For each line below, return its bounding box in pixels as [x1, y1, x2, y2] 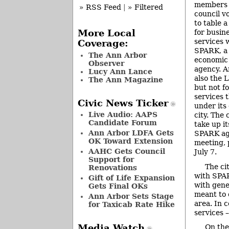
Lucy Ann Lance [88, 67, 152, 76]
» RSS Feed [79, 3, 121, 12]
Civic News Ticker [77, 98, 168, 108]
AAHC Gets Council [88, 147, 165, 156]
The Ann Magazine [88, 75, 163, 84]
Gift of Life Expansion [88, 174, 175, 182]
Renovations [88, 164, 137, 172]
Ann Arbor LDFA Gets [88, 129, 174, 138]
